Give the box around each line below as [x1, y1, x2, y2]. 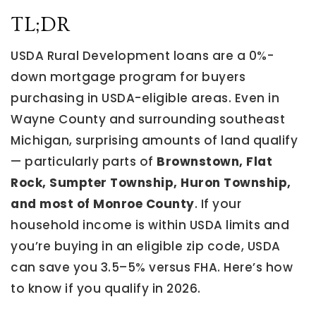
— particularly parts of [11, 153, 157, 170]
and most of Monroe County [11, 195, 195, 212]
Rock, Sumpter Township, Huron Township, [11, 174, 291, 191]
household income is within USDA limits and [11, 217, 289, 233]
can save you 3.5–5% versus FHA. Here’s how [11, 259, 293, 276]
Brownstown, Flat [157, 153, 272, 170]
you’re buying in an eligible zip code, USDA [11, 238, 281, 255]
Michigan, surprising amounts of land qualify [11, 132, 298, 149]
